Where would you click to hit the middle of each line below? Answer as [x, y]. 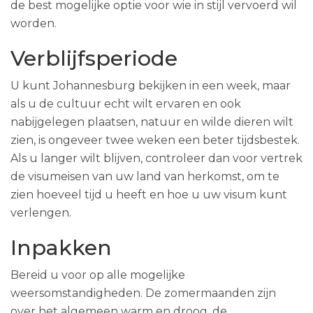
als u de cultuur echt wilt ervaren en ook [126, 104]
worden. [34, 23]
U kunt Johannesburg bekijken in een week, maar [151, 86]
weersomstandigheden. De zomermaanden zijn [143, 293]
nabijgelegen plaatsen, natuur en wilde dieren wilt [152, 122]
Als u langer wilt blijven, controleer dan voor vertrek [156, 158]
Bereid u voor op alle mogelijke [98, 275]
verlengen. [41, 213]
